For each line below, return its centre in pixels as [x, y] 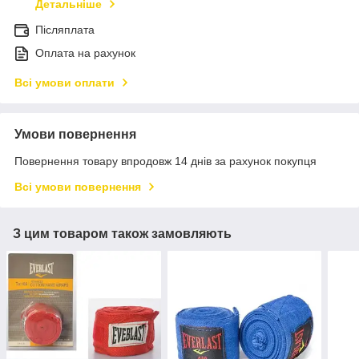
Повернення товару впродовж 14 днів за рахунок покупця [165, 161]
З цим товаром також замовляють [122, 234]
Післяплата [65, 30]
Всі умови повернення [78, 187]
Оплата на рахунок [85, 53]
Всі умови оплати [65, 83]
